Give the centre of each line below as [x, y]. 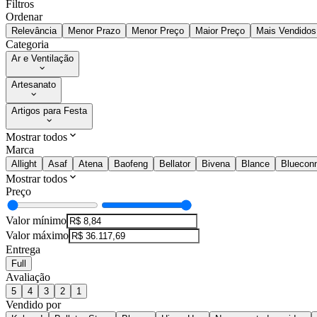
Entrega [23, 250]
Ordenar [24, 17]
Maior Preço [220, 31]
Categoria [27, 45]
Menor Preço [158, 31]
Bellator [175, 164]
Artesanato [34, 85]
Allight [24, 164]
